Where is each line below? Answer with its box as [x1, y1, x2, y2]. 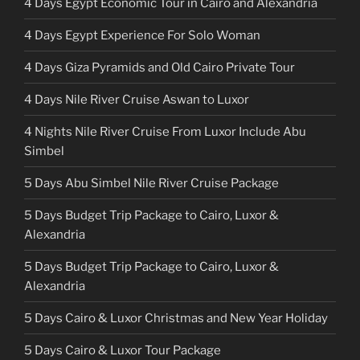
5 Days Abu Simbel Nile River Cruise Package [24, 175, 279, 190]
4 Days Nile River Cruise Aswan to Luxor [24, 92, 249, 107]
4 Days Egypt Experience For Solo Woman [24, 27, 260, 43]
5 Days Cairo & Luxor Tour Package [24, 342, 221, 358]
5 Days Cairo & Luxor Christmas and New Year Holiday [24, 310, 328, 325]
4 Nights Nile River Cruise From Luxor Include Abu [24, 124, 306, 139]
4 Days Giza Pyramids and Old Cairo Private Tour [24, 59, 295, 75]
